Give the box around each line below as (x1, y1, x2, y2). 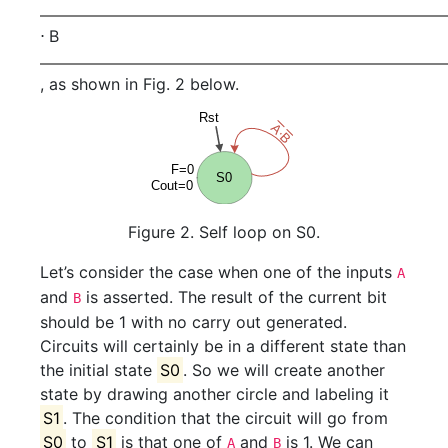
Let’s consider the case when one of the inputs (40, 262, 397, 283)
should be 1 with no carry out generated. (40, 312, 347, 333)
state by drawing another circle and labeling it (40, 384, 389, 405)
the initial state (40, 360, 157, 381)
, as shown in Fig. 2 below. (40, 73, 239, 94)
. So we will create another (183, 360, 386, 381)
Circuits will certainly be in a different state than (40, 336, 406, 357)
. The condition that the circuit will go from (63, 408, 389, 429)
